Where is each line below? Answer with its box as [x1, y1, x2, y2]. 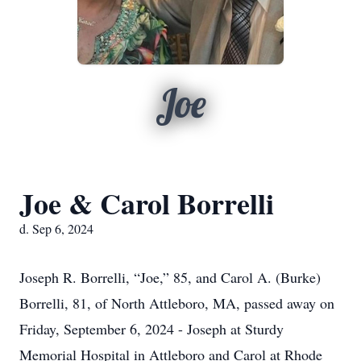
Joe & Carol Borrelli [19, 182, 274, 224]
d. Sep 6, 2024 [19, 220, 93, 237]
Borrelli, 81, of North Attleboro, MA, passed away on [19, 293, 334, 313]
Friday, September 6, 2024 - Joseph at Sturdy [19, 319, 284, 338]
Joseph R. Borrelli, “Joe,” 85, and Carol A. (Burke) [19, 268, 321, 287]
